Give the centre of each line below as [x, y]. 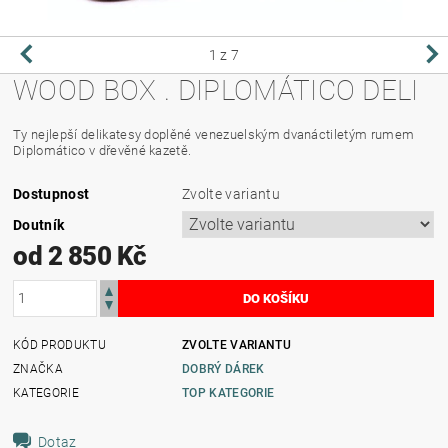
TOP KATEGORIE [228, 392]
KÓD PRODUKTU [59, 344]
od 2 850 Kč [80, 255]
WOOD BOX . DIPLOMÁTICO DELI [216, 90]
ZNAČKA [38, 368]
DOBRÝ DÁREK [223, 368]
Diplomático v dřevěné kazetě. [102, 150]
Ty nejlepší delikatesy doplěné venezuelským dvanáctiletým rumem [214, 134]
